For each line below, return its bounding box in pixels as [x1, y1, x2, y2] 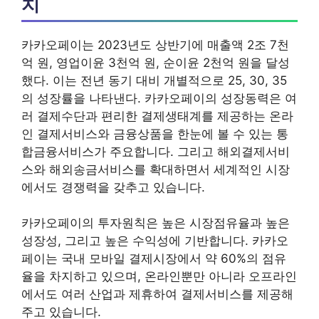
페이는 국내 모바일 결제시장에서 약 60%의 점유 [21, 251, 286, 266]
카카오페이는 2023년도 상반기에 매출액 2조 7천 [21, 37, 289, 52]
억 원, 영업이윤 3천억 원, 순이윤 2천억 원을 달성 [21, 55, 290, 70]
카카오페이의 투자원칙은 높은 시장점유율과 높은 [21, 216, 290, 230]
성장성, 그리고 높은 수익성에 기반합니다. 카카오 [21, 234, 288, 248]
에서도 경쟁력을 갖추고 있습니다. [21, 179, 205, 194]
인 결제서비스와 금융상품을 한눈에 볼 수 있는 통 [21, 126, 288, 141]
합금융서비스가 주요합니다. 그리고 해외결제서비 [21, 144, 290, 159]
